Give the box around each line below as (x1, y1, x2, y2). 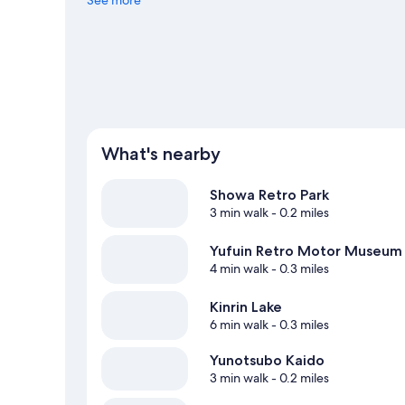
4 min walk (210, 260, 268, 278)
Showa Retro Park (210, 186, 329, 204)
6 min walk (210, 316, 268, 334)
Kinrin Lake (210, 298, 282, 316)
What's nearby (101, 143, 221, 165)
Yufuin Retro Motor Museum (210, 242, 402, 260)
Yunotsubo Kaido (210, 352, 325, 370)
